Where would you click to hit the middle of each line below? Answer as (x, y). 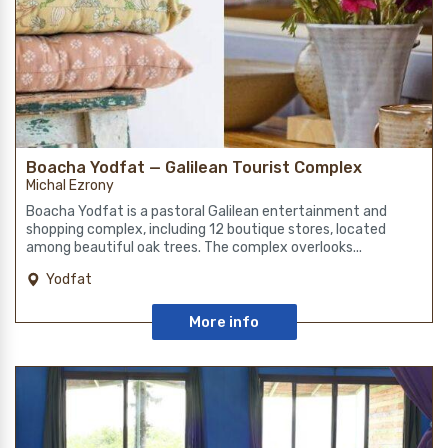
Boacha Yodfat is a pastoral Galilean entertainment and (206, 212)
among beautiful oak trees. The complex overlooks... (194, 248)
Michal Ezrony (70, 186)
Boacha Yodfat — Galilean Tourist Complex (194, 168)
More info (224, 322)
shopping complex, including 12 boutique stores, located (206, 230)
